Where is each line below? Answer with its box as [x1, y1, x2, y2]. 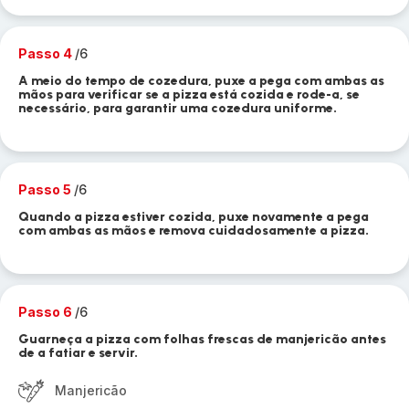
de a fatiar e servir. [18, 345, 138, 361]
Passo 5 [18, 182, 74, 197]
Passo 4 [18, 46, 75, 61]
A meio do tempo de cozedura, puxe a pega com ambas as [18, 73, 384, 89]
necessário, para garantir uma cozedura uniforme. [18, 100, 337, 116]
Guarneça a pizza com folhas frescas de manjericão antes [18, 331, 386, 347]
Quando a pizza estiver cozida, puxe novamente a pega [18, 209, 369, 225]
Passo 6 [18, 304, 75, 320]
